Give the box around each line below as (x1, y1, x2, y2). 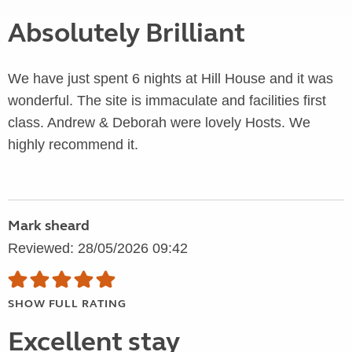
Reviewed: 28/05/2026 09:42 (8, 240, 188, 257)
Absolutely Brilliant (8, 16, 245, 50)
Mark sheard (8, 217, 90, 235)
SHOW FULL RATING (8, 297, 126, 311)
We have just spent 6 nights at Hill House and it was (8, 71, 333, 87)
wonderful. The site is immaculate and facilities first (8, 93, 326, 109)
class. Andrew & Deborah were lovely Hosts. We (8, 115, 310, 131)
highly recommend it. (8, 137, 138, 153)
